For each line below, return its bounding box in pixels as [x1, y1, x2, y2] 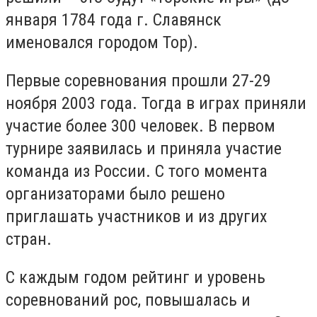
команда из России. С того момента [6, 161, 267, 181]
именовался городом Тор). [6, 33, 198, 53]
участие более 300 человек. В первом [6, 115, 275, 136]
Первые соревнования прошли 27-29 [6, 70, 271, 91]
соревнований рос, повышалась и [6, 289, 250, 310]
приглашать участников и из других [6, 206, 267, 226]
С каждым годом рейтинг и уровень [6, 267, 265, 287]
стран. [6, 229, 56, 249]
